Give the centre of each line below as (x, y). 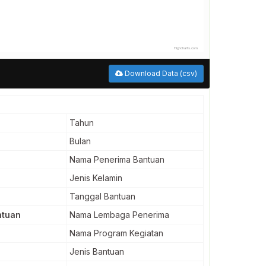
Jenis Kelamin (96, 178)
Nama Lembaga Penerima (119, 215)
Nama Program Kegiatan (116, 233)
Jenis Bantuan (97, 251)
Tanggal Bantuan (102, 196)
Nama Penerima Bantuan (117, 159)
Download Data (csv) (160, 73)
